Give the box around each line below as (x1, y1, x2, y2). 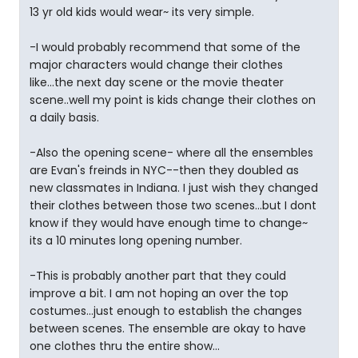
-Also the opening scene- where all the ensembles (30, 145, 313, 161)
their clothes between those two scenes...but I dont (30, 197, 316, 213)
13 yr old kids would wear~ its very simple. (30, 4, 254, 20)
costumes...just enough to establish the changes (30, 303, 302, 319)
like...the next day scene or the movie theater (30, 74, 284, 90)
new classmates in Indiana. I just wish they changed (30, 180, 318, 196)
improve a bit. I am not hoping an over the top (30, 285, 288, 301)
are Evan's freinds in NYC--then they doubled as (30, 162, 299, 178)
